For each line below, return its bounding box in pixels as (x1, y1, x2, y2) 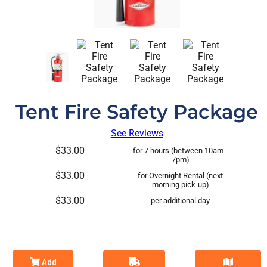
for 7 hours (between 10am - (133, 146, 228, 155)
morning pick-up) (151, 180, 209, 189)
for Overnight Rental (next (138, 171, 223, 180)
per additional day (151, 196, 210, 205)
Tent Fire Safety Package (15, 100, 259, 123)
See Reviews (110, 128, 163, 139)
